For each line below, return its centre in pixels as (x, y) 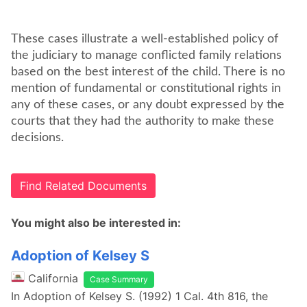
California (53, 278)
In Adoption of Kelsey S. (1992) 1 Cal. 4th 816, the (139, 296)
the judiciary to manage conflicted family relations (146, 56)
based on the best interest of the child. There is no (148, 72)
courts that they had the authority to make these (143, 121)
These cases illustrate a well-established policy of (145, 39)
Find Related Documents (83, 186)
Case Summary (119, 279)
